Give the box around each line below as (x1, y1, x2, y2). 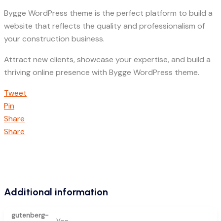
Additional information (4, 186, 108, 198)
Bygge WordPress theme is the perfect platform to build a (4, 7, 213, 18)
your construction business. (4, 33, 105, 44)
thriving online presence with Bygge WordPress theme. (4, 67, 199, 77)
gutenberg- (11, 210, 49, 220)
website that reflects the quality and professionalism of (4, 20, 205, 31)
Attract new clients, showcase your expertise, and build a (4, 54, 211, 65)
